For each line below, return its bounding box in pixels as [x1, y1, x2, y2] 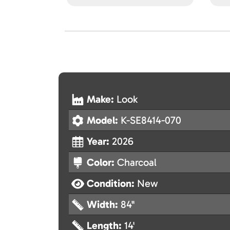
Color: [87, 156, 117, 169]
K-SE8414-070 [121, 114, 181, 127]
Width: [87, 198, 121, 211]
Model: [87, 114, 121, 127]
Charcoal [117, 156, 157, 169]
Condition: [87, 177, 137, 190]
